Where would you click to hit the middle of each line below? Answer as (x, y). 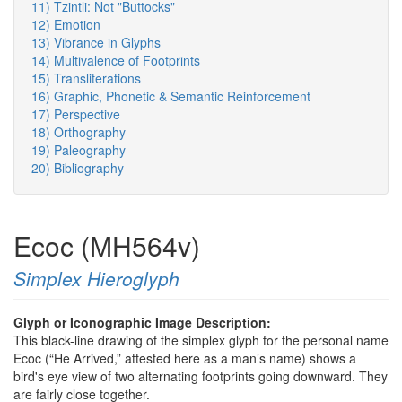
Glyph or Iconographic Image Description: (144, 323)
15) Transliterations (86, 79)
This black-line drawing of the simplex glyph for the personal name (201, 341)
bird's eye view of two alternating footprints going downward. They (201, 376)
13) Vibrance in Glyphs (96, 43)
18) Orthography (79, 132)
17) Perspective (76, 114)
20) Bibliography (78, 168)
